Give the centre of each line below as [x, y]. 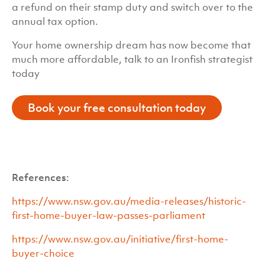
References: [41, 178]
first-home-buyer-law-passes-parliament [109, 216]
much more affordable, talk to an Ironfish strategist [132, 59]
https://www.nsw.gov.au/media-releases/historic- [129, 201]
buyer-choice [43, 253]
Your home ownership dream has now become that [131, 45]
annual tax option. [55, 22]
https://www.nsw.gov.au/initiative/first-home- [120, 239]
